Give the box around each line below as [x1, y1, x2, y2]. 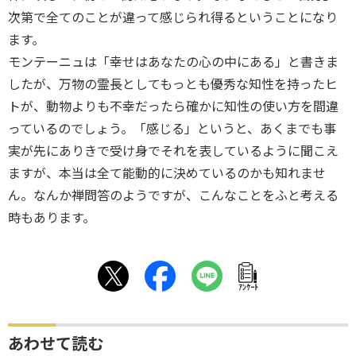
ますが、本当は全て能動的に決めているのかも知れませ [8, 164, 326, 182]
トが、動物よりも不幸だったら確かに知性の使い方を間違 [8, 98, 339, 115]
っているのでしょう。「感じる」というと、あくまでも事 [8, 120, 336, 137]
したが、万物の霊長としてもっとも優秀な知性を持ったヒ [8, 75, 338, 93]
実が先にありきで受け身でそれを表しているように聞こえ [8, 142, 339, 160]
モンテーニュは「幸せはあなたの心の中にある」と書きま [8, 53, 339, 71]
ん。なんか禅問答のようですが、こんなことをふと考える [8, 187, 339, 204]
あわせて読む [8, 333, 103, 354]
